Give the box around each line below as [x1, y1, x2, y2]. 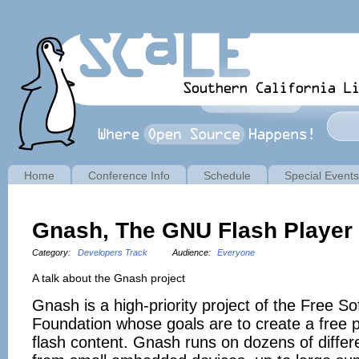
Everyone [217, 248, 256, 258]
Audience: [171, 248, 213, 258]
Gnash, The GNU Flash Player [32, 218, 353, 244]
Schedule [204, 169, 251, 182]
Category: [32, 248, 73, 258]
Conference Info [88, 169, 170, 182]
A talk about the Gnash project [32, 272, 185, 285]
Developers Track [77, 248, 147, 258]
